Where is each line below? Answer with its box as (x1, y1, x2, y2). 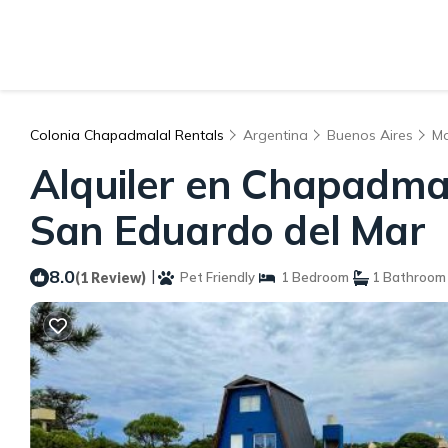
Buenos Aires (327, 126, 413, 144)
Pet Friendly (174, 269, 255, 285)
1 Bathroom (369, 269, 446, 285)
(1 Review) (75, 269, 146, 286)
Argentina (243, 126, 308, 144)
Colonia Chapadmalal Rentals (30, 126, 228, 144)
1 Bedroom (275, 269, 349, 285)
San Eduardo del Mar (30, 205, 425, 255)
